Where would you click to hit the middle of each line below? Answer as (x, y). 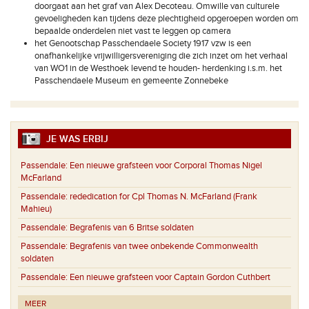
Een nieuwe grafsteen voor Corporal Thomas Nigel (165, 166)
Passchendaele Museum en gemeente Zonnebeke (131, 81)
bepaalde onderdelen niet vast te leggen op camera (133, 31)
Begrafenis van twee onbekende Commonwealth (163, 247)
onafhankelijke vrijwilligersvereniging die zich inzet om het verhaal (161, 56)
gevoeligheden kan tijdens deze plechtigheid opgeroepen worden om (167, 19)
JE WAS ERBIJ (74, 139)
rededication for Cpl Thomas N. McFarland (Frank (162, 197)
